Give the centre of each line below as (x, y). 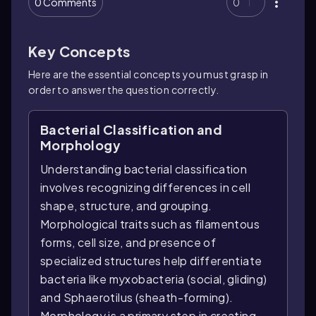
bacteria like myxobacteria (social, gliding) (154, 279)
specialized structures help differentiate (151, 261)
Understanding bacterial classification (144, 169)
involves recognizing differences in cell (145, 187)
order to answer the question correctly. (124, 90)
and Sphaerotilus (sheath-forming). (137, 297)
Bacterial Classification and (132, 129)
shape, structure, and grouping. (126, 206)
